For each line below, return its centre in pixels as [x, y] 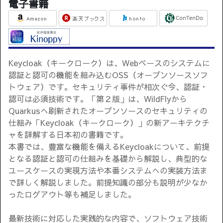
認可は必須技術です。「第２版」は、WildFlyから [98, 99]
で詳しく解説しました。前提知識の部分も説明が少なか [108, 182]
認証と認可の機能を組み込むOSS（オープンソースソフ [108, 75]
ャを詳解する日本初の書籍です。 [68, 135]
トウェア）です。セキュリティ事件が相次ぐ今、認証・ [108, 87]
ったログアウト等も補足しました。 [72, 194]
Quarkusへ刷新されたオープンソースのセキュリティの [108, 111]
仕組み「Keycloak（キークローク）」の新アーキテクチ [109, 123]
